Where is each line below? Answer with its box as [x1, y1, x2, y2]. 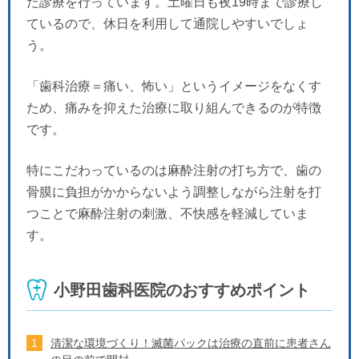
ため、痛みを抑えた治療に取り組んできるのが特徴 [26, 101, 321, 115]
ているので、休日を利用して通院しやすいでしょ [26, 17, 309, 31]
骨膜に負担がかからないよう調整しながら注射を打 [26, 185, 321, 200]
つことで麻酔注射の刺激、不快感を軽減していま [26, 207, 309, 221]
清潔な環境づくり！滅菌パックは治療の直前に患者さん [50, 337, 331, 350]
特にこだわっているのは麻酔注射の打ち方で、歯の [26, 163, 321, 178]
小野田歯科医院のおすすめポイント [54, 281, 310, 300]
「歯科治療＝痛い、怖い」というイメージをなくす [26, 79, 321, 94]
